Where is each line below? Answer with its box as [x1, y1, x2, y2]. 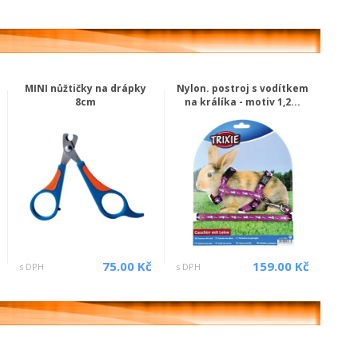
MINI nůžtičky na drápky [24, 81, 146, 95]
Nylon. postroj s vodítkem [177, 81, 309, 95]
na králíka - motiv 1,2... [185, 94, 301, 109]
